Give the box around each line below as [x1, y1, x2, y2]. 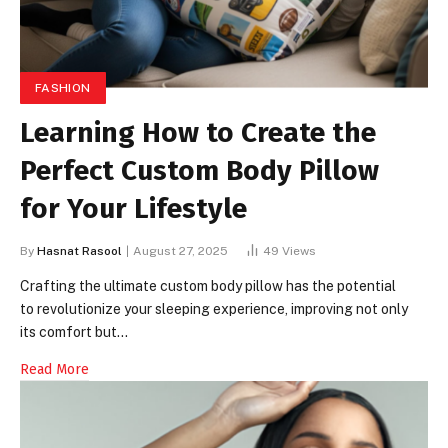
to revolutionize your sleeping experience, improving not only [20, 301, 408, 318]
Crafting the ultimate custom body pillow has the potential [20, 278, 396, 295]
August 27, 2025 [133, 244, 228, 259]
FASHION [35, 81, 91, 96]
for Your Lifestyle [20, 192, 247, 226]
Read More [20, 361, 89, 379]
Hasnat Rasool [37, 244, 122, 259]
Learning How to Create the [20, 116, 376, 150]
